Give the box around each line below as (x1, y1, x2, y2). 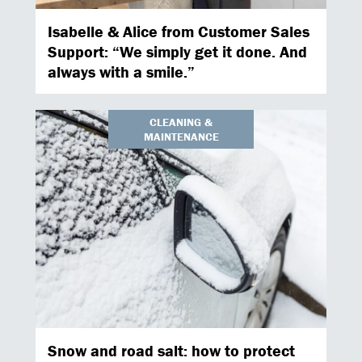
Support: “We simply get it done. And (48, 41, 307, 61)
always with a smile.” (48, 61, 195, 82)
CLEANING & (149, 115, 213, 129)
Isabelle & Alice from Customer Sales (48, 21, 309, 41)
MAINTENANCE (143, 129, 219, 144)
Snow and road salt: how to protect (48, 340, 295, 360)
